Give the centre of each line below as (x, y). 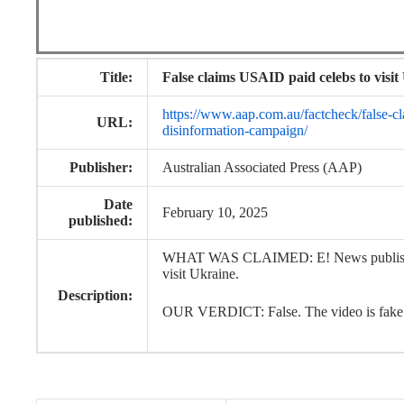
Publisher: (101, 167)
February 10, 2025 (215, 212)
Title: (116, 77)
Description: (95, 295)
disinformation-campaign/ (235, 130)
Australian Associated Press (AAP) (262, 167)
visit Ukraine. (201, 274)
